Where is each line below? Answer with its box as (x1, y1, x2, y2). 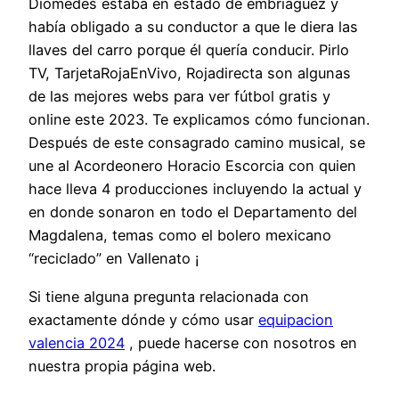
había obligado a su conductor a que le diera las (28, 18, 358, 37)
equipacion (258, 310, 333, 329)
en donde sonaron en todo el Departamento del (28, 203, 357, 222)
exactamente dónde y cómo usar (28, 310, 258, 329)
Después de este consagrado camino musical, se (28, 134, 365, 152)
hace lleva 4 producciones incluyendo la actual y (28, 180, 362, 199)
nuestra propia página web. (28, 356, 216, 375)
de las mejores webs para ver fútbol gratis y (28, 87, 330, 106)
